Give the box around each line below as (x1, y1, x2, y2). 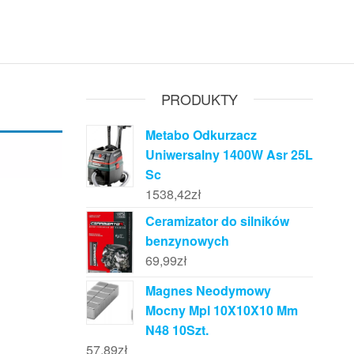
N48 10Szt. (145, 321, 209, 340)
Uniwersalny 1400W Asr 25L (145, 145, 313, 164)
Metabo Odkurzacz (145, 126, 257, 144)
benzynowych (145, 232, 229, 250)
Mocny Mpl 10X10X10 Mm (145, 301, 298, 320)
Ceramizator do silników (145, 212, 289, 230)
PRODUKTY (160, 88, 238, 109)
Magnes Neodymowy (145, 281, 271, 300)
